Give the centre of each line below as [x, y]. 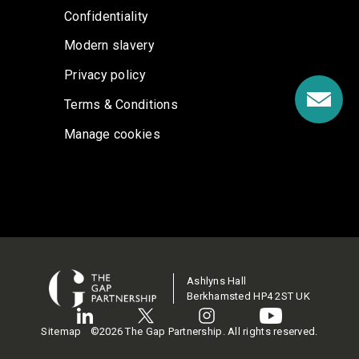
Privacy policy [105, 75]
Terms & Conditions [121, 104]
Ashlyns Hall [217, 281]
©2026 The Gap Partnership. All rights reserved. [204, 332]
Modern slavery [109, 46]
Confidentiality [107, 16]
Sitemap [61, 332]
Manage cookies [112, 134]
